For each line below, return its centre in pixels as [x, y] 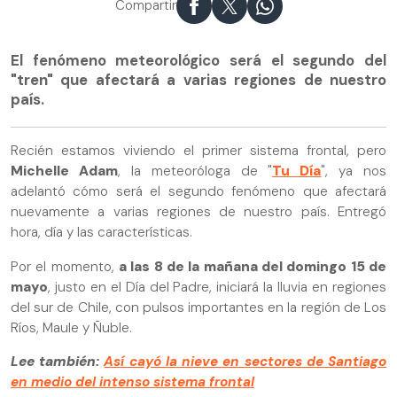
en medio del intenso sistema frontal [132, 382]
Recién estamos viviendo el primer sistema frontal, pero [198, 151]
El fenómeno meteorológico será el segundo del [198, 60]
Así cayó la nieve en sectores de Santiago [245, 362]
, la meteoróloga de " [195, 171]
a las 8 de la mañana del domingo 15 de [253, 266]
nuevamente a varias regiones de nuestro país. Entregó [198, 212]
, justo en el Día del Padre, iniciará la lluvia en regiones [217, 287]
